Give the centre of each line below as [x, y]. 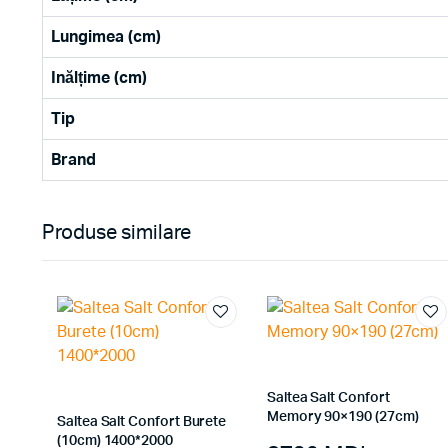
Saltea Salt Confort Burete [142, 422]
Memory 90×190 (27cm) [342, 417]
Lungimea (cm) [106, 37]
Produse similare [116, 233]
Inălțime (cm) [99, 78]
